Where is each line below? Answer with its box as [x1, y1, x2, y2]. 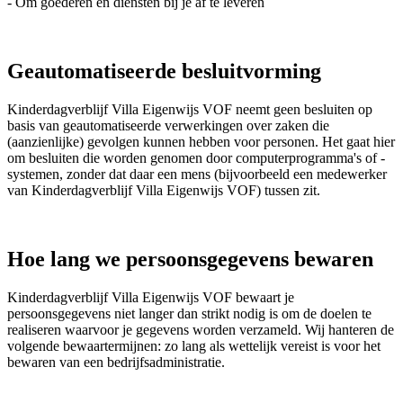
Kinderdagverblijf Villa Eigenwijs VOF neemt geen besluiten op [7, 102, 372, 118]
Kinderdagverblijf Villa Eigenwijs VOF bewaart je [7, 289, 294, 305]
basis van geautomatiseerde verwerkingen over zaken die [7, 118, 329, 134]
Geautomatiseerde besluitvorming [7, 59, 321, 84]
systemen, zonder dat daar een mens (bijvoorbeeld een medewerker [7, 166, 387, 183]
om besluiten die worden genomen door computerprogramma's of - [7, 150, 385, 166]
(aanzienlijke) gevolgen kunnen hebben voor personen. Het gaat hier [7, 134, 395, 150]
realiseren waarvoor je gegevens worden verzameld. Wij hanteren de [7, 321, 394, 337]
